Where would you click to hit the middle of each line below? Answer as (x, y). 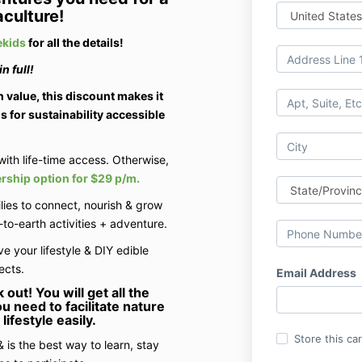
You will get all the (92, 292)
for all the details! (74, 42)
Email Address (316, 273)
